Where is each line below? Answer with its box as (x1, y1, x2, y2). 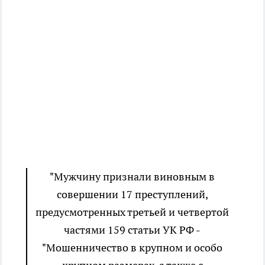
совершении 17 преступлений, (56, 188, 208, 202)
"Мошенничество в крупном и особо (42, 241, 222, 255)
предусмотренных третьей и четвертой (35, 205, 229, 219)
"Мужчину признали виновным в (50, 170, 215, 184)
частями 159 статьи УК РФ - (64, 223, 201, 237)
